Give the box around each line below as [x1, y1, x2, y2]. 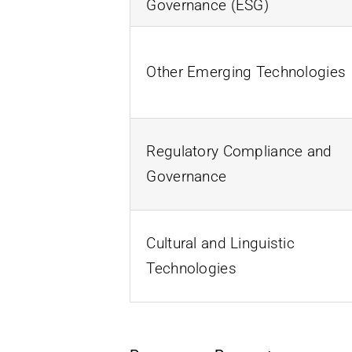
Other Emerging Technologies [146, 62, 346, 81]
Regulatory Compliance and [146, 141, 332, 160]
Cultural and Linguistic [146, 233, 295, 252]
